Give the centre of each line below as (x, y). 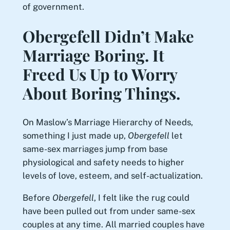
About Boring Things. (101, 93)
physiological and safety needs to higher (103, 162)
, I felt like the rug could (141, 198)
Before (37, 198)
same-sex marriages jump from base (95, 149)
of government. (53, 7)
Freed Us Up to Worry (100, 74)
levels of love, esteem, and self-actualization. (112, 176)
